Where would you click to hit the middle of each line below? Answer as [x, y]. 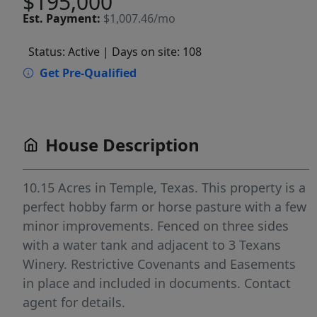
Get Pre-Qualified [88, 73]
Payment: [73, 18]
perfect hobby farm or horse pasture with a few [165, 207]
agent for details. [74, 302]
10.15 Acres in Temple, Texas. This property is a [164, 188]
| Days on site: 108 [152, 52]
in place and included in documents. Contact [157, 283]
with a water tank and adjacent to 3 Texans [152, 245]
